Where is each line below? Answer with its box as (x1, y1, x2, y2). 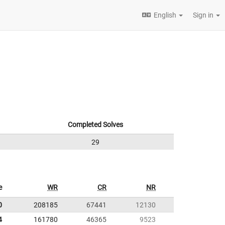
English (154, 11, 176, 19)
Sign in (193, 11, 215, 19)
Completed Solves (68, 121, 123, 129)
